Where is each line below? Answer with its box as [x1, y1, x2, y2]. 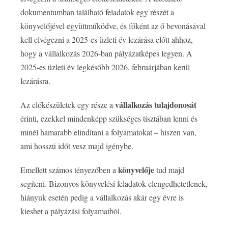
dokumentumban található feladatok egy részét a [20, 7, 174, 18]
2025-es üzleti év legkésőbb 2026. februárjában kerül [20, 62, 190, 73]
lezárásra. [20, 75, 50, 87]
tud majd [154, 164, 184, 176]
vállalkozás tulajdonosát [115, 99, 196, 111]
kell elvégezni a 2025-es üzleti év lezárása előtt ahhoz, [20, 34, 193, 45]
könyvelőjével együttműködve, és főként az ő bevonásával [20, 20, 206, 32]
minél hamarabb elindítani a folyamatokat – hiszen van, [20, 127, 196, 138]
